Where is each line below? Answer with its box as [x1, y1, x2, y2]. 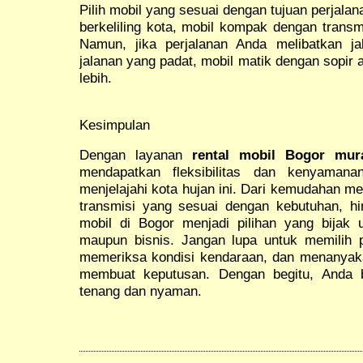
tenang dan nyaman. [79, 282, 202, 299]
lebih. [79, 69, 112, 86]
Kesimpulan [79, 116, 150, 133]
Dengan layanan [79, 146, 193, 163]
